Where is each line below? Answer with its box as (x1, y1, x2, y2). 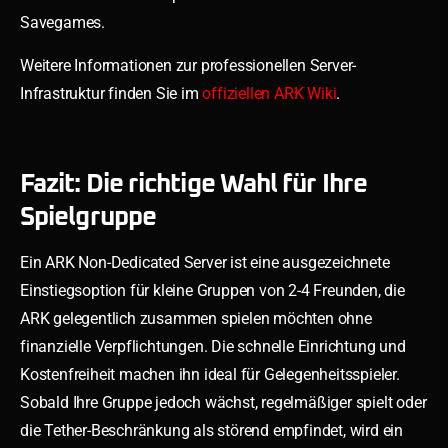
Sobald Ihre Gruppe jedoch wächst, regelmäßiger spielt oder (20, 392, 427, 412)
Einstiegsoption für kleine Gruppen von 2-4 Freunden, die (20, 280, 405, 300)
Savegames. (20, 12, 106, 32)
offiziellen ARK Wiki (202, 83, 337, 103)
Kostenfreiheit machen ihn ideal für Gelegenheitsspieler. (20, 364, 400, 384)
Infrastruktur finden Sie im (20, 83, 203, 103)
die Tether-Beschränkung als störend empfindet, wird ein (20, 420, 403, 440)
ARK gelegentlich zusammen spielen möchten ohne (20, 308, 372, 328)
